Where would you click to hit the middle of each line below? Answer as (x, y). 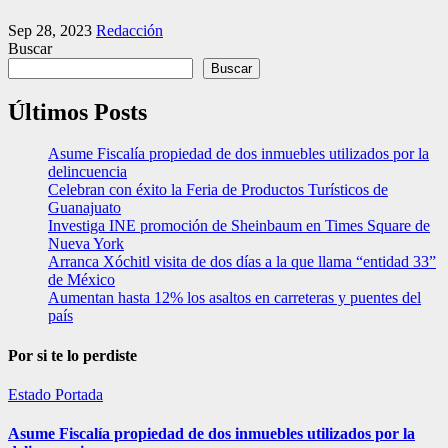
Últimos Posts (77, 111)
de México (81, 280)
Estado (31, 395)
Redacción (129, 30)
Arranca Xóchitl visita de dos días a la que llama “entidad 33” (242, 262)
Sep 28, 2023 (50, 30)
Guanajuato (84, 208)
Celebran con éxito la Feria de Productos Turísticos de (218, 190)
